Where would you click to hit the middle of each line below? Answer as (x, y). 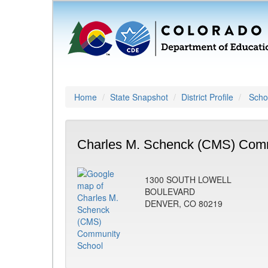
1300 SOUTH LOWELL (188, 179)
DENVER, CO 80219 (184, 203)
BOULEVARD (170, 191)
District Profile (207, 97)
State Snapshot (139, 97)
